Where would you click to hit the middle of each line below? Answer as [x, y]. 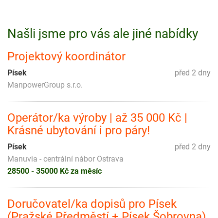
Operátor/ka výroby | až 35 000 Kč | [97, 118]
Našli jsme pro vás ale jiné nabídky [103, 33]
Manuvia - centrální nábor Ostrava [65, 159]
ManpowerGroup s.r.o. [45, 85]
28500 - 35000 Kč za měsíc [54, 171]
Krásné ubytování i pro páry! [79, 130]
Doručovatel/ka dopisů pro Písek [92, 204]
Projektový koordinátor [66, 56]
